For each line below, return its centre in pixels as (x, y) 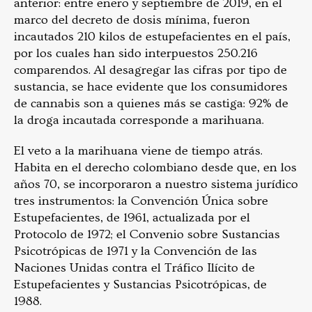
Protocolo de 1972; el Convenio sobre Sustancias (147, 235)
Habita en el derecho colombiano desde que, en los (155, 168)
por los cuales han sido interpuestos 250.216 (136, 54)
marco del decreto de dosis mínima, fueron (132, 20)
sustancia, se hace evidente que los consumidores (151, 87)
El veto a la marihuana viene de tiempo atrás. (138, 151)
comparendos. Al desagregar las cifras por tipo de (150, 70)
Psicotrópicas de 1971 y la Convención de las (135, 251)
